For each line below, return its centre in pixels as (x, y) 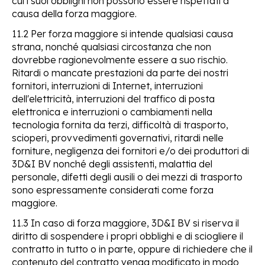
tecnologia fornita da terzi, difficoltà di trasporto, (120, 125)
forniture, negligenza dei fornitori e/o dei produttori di (130, 151)
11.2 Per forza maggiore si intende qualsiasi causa (122, 33)
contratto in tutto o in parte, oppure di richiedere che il (132, 249)
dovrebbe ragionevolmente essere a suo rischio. (120, 59)
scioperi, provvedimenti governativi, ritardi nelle (118, 138)
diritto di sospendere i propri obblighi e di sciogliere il (127, 236)
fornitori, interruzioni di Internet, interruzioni (107, 85)
